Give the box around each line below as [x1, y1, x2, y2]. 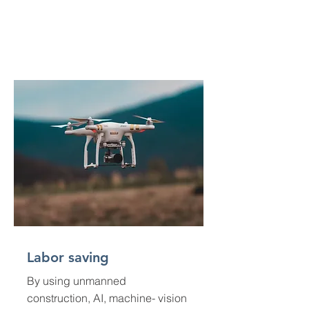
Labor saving [27, 249, 109, 266]
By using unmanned [27, 274, 126, 288]
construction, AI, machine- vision [27, 291, 187, 305]
